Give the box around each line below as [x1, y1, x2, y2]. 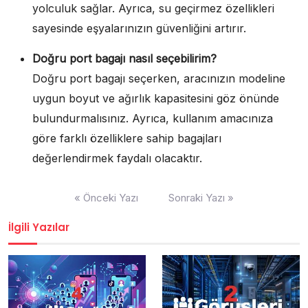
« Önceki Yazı [74, 190, 138, 204]
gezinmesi [8, 199, 64, 214]
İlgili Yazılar [8, 219, 69, 234]
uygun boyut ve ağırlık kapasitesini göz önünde [32, 91, 279, 105]
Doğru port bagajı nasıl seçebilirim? [32, 51, 217, 65]
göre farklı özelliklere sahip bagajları [32, 131, 221, 145]
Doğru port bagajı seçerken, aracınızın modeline [32, 71, 285, 85]
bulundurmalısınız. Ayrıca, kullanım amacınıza [32, 111, 273, 125]
